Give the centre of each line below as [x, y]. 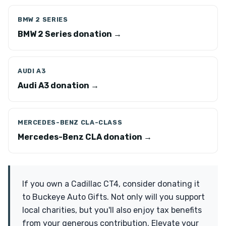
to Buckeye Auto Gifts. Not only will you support [114, 197]
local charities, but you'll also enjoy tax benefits [112, 210]
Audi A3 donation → [58, 86]
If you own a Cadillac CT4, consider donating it [111, 184]
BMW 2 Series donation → [70, 34]
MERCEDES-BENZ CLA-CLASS [70, 122]
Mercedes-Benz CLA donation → [85, 137]
